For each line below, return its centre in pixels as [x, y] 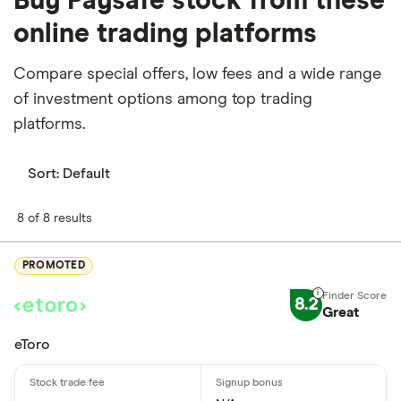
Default [86, 173]
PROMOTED [54, 266]
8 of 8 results [55, 218]
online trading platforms [165, 34]
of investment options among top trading [163, 99]
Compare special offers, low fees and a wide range [197, 74]
